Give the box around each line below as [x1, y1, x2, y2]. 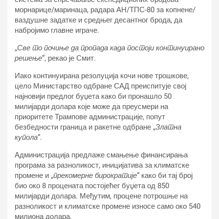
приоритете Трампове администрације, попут [15, 112, 165, 121]
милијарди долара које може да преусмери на [15, 102, 168, 111]
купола [15, 133, 38, 142]
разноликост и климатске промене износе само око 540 [15, 202, 200, 211]
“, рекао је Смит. [42, 54, 96, 63]
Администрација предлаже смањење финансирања [15, 151, 188, 159]
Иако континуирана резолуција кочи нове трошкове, [15, 71, 189, 80]
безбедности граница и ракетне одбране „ [15, 123, 155, 131]
